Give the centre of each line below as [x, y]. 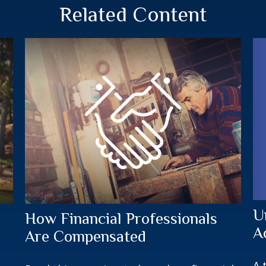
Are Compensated [86, 236]
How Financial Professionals [121, 218]
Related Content [133, 15]
